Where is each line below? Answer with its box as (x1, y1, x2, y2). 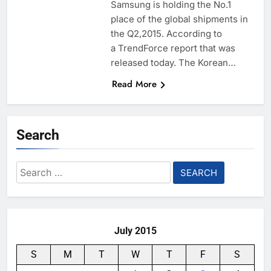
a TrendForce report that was (110, 42, 235, 54)
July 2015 (114, 225, 157, 237)
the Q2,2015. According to (110, 28, 222, 40)
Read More (111, 77, 157, 91)
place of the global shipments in (110, 13, 248, 25)
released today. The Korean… (110, 57, 236, 69)
